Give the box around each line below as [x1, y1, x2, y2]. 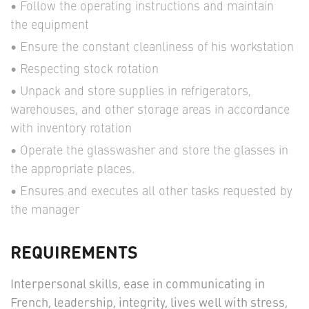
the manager [10, 201, 79, 217]
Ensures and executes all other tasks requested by [20, 182, 292, 199]
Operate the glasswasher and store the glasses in [20, 141, 288, 158]
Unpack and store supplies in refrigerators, [20, 82, 251, 99]
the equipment [10, 16, 89, 32]
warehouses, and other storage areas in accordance [10, 101, 290, 117]
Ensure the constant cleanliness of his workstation [20, 38, 294, 54]
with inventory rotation [10, 119, 132, 136]
